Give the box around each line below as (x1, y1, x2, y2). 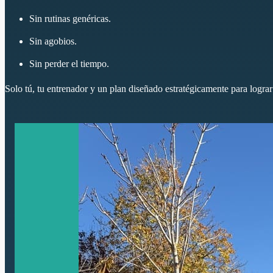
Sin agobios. (29, 35, 77, 46)
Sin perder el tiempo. (29, 58, 109, 69)
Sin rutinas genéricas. (29, 13, 111, 24)
